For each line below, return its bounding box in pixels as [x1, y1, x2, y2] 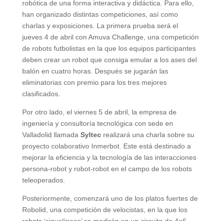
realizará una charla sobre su [101, 130, 194, 139]
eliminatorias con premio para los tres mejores [22, 78, 167, 86]
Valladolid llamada [22, 130, 80, 139]
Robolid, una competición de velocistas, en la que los [22, 205, 187, 214]
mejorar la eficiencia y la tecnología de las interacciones [22, 153, 196, 161]
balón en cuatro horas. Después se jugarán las [22, 67, 168, 75]
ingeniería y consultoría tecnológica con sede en [22, 119, 173, 127]
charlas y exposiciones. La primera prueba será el [22, 21, 178, 30]
